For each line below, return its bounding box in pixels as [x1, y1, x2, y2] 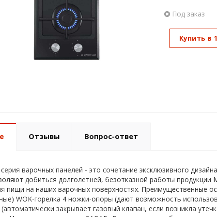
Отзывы [28, 131, 60, 141]
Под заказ [170, 9, 205, 18]
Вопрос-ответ [84, 131, 138, 141]
